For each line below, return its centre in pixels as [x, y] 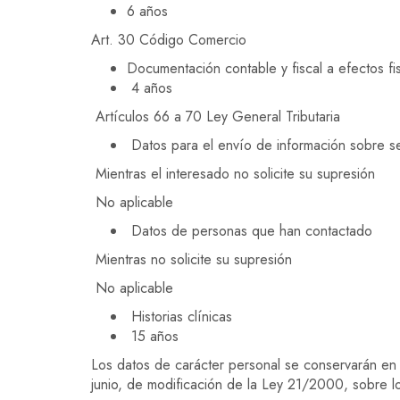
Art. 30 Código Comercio [169, 40]
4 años [150, 88]
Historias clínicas [179, 317]
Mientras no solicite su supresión [192, 259]
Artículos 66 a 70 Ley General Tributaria [216, 117]
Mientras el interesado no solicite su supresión [233, 174]
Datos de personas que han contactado [250, 231]
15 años [153, 336]
